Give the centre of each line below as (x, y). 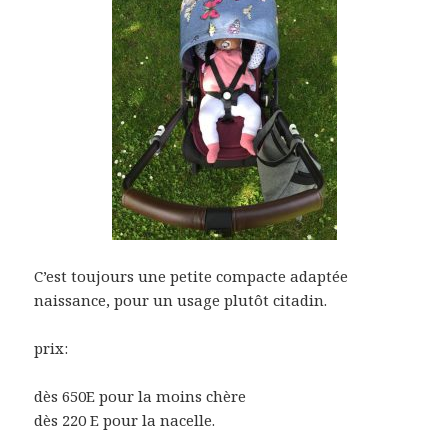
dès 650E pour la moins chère (140, 395)
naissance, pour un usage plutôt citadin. (181, 299)
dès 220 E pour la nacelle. (125, 419)
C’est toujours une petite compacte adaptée (191, 275)
